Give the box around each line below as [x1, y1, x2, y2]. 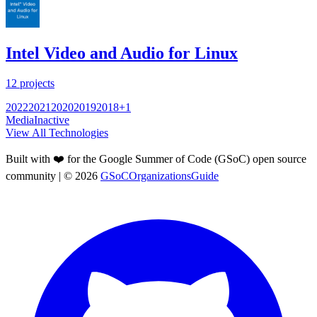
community [6, 170, 56, 183]
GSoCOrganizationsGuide [100, 170, 219, 183]
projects [17, 77, 54, 90]
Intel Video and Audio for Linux [6, 44, 238, 63]
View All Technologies [6, 127, 108, 139]
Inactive [34, 114, 69, 127]
